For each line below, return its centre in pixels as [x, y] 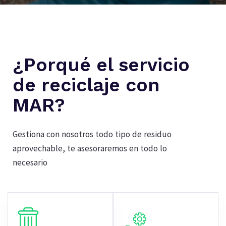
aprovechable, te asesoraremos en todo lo [90, 148]
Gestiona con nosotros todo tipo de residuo [92, 134]
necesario [30, 162]
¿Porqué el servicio [101, 65]
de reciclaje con [86, 85]
